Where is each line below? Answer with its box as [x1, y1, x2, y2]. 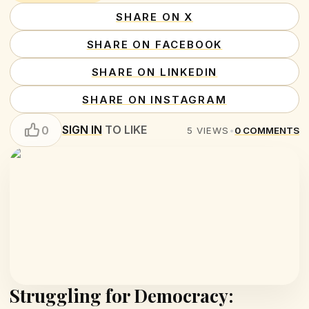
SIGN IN [62, 123, 102, 137]
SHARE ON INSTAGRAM [82, 92, 227, 106]
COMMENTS [243, 124, 299, 136]
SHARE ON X [116, 10, 193, 23]
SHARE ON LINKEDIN [91, 65, 218, 79]
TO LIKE [102, 123, 147, 137]
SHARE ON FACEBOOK [86, 37, 223, 51]
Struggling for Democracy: [10, 283, 233, 308]
